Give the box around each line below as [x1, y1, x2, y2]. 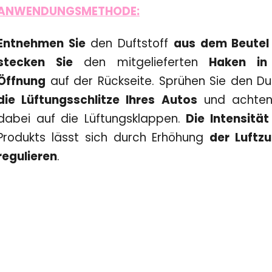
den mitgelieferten [72, 53, 209, 70]
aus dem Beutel [173, 35, 270, 52]
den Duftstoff [85, 35, 174, 52]
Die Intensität [186, 110, 269, 127]
